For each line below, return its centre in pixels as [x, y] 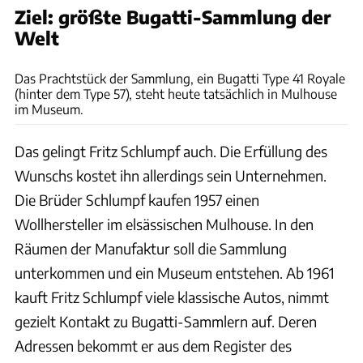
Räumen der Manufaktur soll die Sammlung [151, 249]
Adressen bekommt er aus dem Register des [153, 346]
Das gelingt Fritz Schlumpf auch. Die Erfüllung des [171, 152]
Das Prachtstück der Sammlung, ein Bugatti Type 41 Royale [180, 79]
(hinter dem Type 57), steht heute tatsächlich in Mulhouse [176, 94]
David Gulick [330, 50]
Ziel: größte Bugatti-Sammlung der [173, 17]
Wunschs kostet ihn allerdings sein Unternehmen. [171, 176]
